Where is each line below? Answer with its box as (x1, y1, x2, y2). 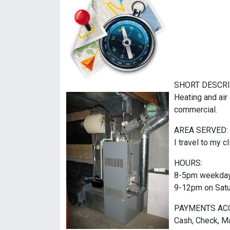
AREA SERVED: (174, 125, 228, 136)
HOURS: (174, 158, 202, 168)
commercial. (174, 105, 217, 115)
